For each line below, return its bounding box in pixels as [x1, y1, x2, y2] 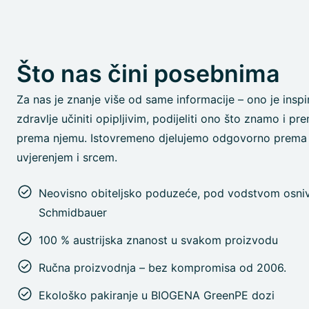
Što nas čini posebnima [17, 59, 280, 88]
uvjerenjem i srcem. [17, 150, 117, 164]
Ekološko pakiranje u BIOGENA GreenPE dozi [39, 288, 275, 302]
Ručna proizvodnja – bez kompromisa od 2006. [39, 261, 286, 275]
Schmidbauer [39, 206, 107, 219]
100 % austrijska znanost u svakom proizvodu [39, 233, 278, 247]
